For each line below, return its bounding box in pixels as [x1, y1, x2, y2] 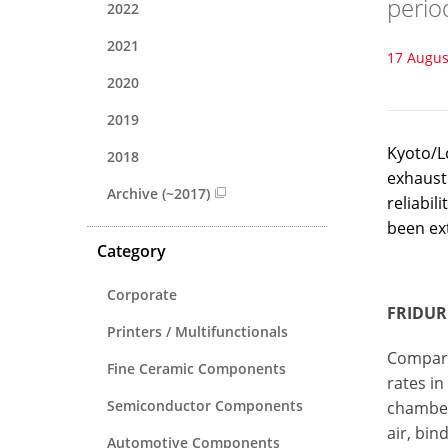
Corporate [107, 284, 177, 304]
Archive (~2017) [107, 183, 210, 203]
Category [97, 239, 166, 262]
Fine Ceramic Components [107, 358, 286, 378]
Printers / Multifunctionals [107, 321, 288, 341]
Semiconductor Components [107, 395, 303, 415]
